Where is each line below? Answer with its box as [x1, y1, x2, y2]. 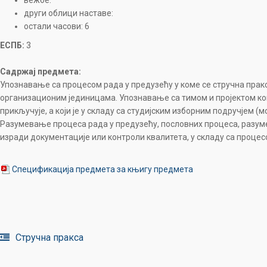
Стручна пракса [15, 232, 83, 243]
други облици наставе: [24, 8, 113, 18]
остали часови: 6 [24, 21, 89, 31]
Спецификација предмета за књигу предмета [12, 164, 193, 174]
